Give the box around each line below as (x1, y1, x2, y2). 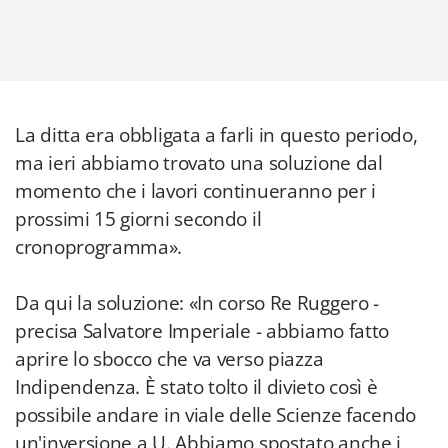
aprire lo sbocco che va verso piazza (15, 346, 324, 372)
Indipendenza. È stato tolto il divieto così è (15, 374, 378, 400)
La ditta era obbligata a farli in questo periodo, (15, 122, 418, 148)
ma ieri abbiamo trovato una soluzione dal (15, 150, 383, 176)
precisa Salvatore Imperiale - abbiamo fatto (15, 318, 390, 344)
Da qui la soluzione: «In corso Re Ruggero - (15, 290, 380, 316)
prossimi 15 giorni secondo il (15, 206, 262, 232)
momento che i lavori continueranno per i (15, 178, 377, 204)
